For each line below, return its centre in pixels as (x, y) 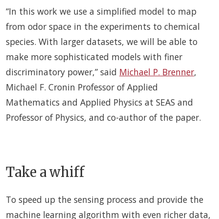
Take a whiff (45, 172)
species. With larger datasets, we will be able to (102, 41)
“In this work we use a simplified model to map (101, 11)
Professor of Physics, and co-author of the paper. (103, 117)
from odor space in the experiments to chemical (103, 26)
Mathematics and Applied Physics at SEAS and (99, 102)
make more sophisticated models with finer (94, 56)
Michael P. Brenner (157, 72)
